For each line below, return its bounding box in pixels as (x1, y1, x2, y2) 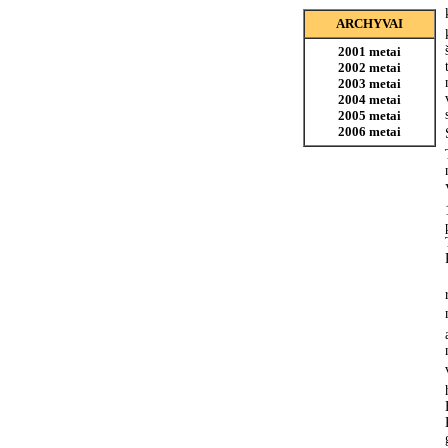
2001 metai (338, 44, 401, 59)
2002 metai (338, 60, 401, 75)
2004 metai (338, 92, 401, 107)
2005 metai (338, 108, 401, 123)
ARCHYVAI (336, 16, 403, 31)
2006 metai (338, 124, 401, 139)
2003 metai (338, 76, 401, 91)
